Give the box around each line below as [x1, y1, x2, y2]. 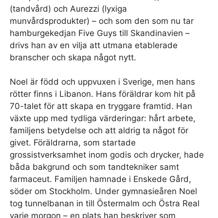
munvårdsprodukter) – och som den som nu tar [10, 16, 194, 26]
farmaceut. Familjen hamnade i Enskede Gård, [10, 174, 191, 184]
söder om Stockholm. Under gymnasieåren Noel [10, 186, 197, 196]
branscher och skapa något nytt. [10, 52, 136, 62]
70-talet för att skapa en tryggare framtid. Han [10, 101, 192, 111]
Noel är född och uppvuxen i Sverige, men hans [10, 77, 195, 87]
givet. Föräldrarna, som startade [10, 138, 136, 147]
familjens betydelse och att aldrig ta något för [10, 126, 188, 135]
